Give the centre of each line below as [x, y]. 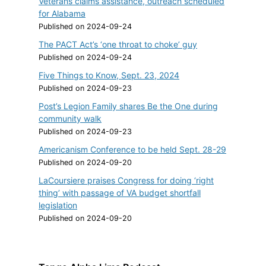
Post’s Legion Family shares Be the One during [128, 106]
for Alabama [62, 13]
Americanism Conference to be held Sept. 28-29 [132, 149]
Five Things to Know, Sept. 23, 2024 [109, 75]
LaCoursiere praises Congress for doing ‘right [126, 180]
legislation [58, 205]
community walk [70, 118]
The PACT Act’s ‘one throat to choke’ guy [118, 44]
